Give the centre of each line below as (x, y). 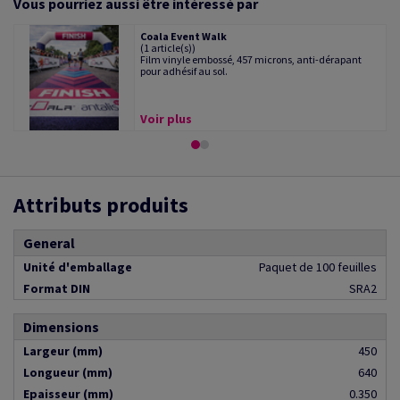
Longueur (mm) (68, 373)
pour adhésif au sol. (184, 71)
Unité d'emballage (78, 267)
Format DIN (57, 289)
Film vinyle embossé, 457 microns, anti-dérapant (251, 60)
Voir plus (167, 119)
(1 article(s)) (168, 48)
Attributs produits (101, 205)
